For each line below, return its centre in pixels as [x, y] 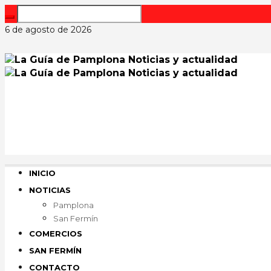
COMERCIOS [56, 233]
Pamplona [73, 205]
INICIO [42, 173]
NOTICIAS [50, 190]
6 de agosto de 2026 [48, 30]
